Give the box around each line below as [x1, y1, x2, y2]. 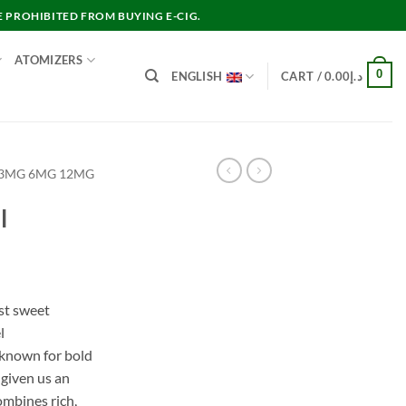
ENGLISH [171, 69, 223, 83]
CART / [281, 69, 325, 83]
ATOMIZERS [14, 53, 83, 67]
